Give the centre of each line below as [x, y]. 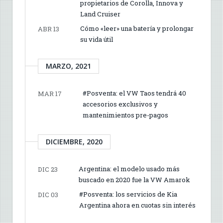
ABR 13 [49, 29]
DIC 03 [48, 194]
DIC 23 [48, 169]
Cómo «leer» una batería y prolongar [137, 28]
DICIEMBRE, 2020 [74, 141]
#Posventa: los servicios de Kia [128, 194]
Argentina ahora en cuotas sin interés [137, 205]
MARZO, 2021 [68, 66]
